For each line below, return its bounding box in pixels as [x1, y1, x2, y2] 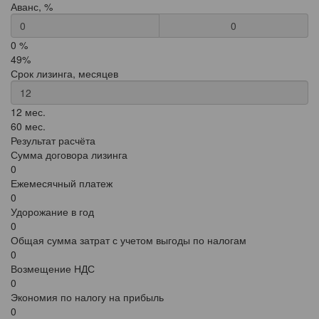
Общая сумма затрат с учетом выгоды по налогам [11, 233, 246, 247]
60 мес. [11, 119, 46, 133]
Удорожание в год [11, 204, 94, 219]
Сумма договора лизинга [11, 147, 127, 162]
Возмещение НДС [11, 261, 95, 276]
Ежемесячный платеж [11, 176, 113, 190]
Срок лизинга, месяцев [11, 66, 118, 80]
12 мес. [11, 105, 46, 119]
